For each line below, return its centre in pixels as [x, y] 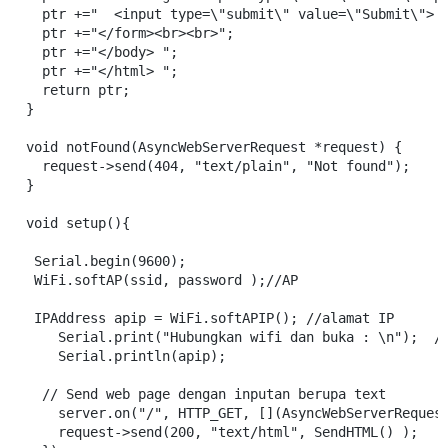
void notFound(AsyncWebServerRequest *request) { [214, 147]
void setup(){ [78, 223]
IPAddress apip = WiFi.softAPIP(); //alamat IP [210, 318]
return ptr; [78, 90]
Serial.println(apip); [126, 356]
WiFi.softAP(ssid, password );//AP [162, 280]
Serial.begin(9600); [106, 261]
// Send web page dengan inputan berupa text [210, 394]
